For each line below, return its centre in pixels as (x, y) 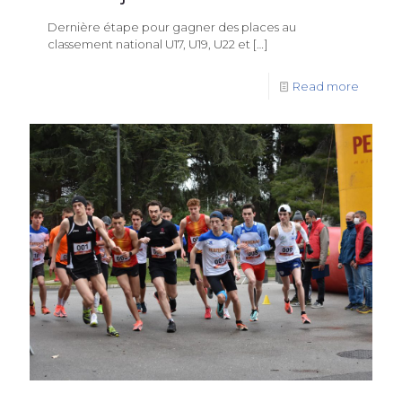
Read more (326, 86)
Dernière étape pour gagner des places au (172, 26)
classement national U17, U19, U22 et (149, 44)
